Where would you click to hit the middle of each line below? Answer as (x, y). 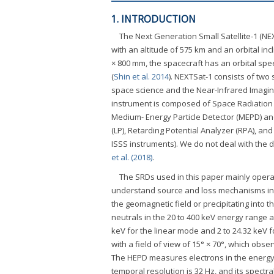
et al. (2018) (132, 157)
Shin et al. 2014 (141, 77)
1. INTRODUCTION (154, 19)
